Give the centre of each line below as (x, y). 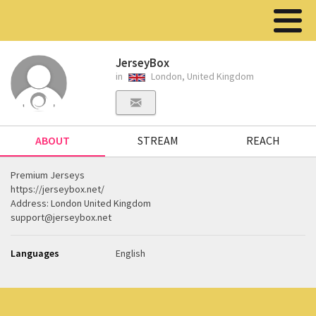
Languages (35, 253)
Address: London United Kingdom (81, 203)
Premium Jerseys (48, 175)
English (131, 253)
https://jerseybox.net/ (57, 189)
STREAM (158, 140)
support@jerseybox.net (61, 217)
